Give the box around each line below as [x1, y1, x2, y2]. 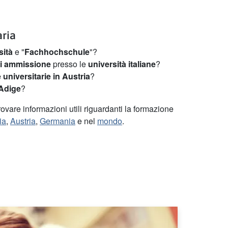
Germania [40, 115, 75, 127]
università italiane [88, 58, 156, 70]
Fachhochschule [24, 45, 90, 58]
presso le [51, 58, 88, 70]
